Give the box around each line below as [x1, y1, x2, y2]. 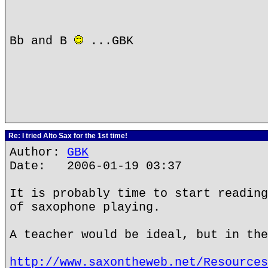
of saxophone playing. [10, 200, 160, 214]
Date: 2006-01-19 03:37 [10, 159, 182, 173]
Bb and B [10, 34, 74, 48]
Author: [10, 145, 67, 159]
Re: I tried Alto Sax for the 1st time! [7, 132, 127, 140]
